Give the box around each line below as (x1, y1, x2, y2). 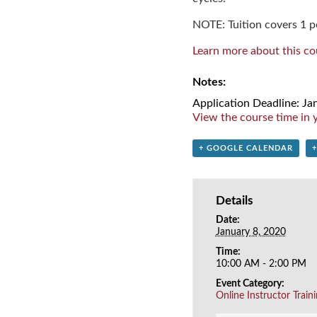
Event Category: (215, 278, 284, 289)
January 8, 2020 (215, 226, 286, 237)
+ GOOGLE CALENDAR (199, 144, 293, 152)
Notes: (192, 76, 226, 88)
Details (215, 194, 253, 207)
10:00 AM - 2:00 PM (215, 258, 306, 269)
